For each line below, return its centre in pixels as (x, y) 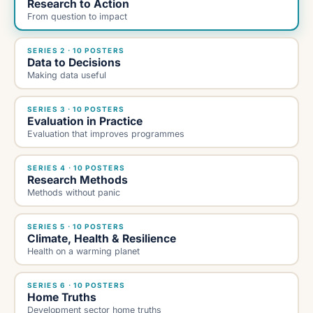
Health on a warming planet (84, 252)
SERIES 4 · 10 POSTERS (77, 168)
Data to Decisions (74, 63)
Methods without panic (74, 193)
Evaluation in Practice (85, 122)
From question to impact (78, 17)
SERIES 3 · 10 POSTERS (76, 109)
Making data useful (67, 75)
